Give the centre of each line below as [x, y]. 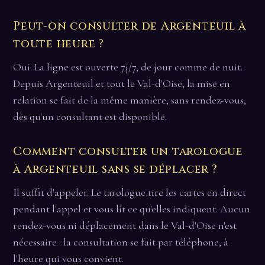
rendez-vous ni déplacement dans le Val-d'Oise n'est [125, 225]
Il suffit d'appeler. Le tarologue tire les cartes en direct [130, 192]
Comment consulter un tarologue [128, 151]
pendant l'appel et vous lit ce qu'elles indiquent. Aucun [132, 209]
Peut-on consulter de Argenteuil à [130, 26]
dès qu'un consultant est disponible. [90, 116]
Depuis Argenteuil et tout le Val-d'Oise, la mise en [122, 83]
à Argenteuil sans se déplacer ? [115, 169]
